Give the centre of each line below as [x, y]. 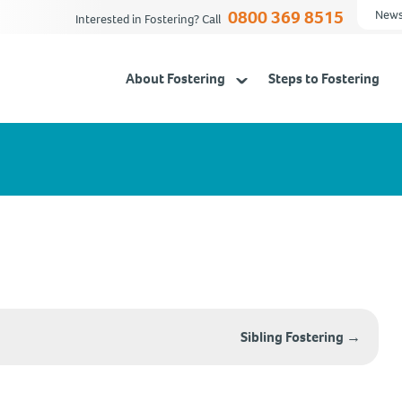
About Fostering [175, 79]
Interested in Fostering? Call [149, 19]
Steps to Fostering [324, 79]
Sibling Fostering [294, 337]
